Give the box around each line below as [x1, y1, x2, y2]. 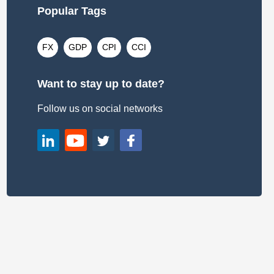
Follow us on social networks [37, 103, 163, 114]
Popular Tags [37, 5, 106, 17]
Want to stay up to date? [37, 78, 165, 90]
